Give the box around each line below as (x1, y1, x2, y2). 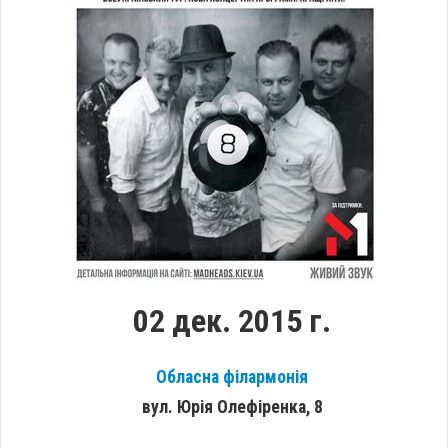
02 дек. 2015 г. (133, 302, 331, 341)
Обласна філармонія (156, 367, 308, 388)
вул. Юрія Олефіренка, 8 (141, 397, 323, 418)
